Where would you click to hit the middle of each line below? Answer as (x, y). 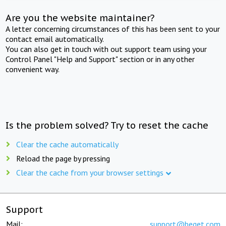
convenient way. (33, 69)
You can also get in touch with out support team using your (106, 49)
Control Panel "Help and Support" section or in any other (100, 59)
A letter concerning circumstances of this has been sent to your (113, 29)
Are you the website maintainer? (80, 18)
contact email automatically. (55, 39)
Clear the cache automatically (67, 144)
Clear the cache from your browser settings (90, 172)
